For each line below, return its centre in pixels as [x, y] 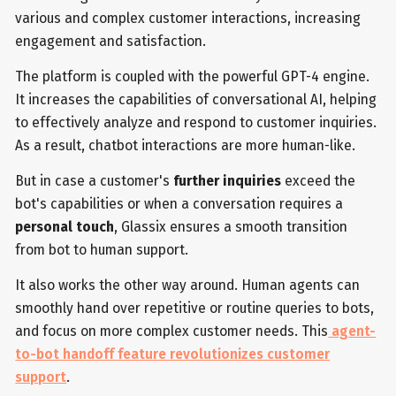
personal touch [65, 226]
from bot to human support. [102, 249]
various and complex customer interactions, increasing [188, 19]
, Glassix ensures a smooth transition [231, 226]
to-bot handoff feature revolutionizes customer [173, 354]
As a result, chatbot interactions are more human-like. [186, 145]
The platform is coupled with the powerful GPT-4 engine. [193, 76]
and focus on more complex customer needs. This [172, 331]
